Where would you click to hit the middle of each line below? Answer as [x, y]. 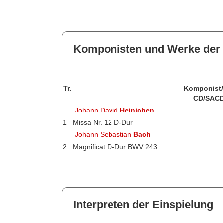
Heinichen [137, 110]
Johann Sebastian [104, 134]
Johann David [98, 110]
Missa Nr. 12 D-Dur [103, 122]
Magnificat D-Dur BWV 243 [115, 147]
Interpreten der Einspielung [143, 205]
